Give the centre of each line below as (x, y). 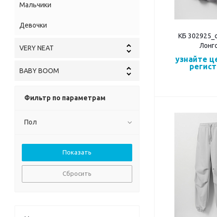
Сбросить (77, 174)
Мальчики (35, 5)
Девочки (33, 25)
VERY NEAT (37, 48)
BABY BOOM (39, 71)
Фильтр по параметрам (65, 98)
